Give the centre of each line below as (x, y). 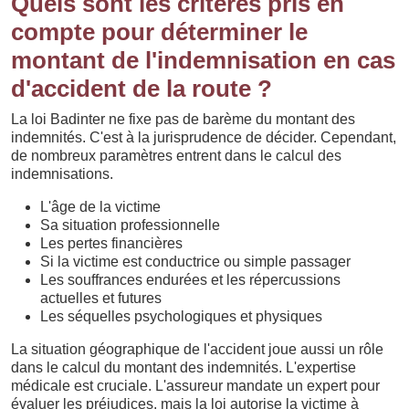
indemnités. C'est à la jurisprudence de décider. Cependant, (204, 137)
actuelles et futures (101, 298)
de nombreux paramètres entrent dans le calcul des (176, 155)
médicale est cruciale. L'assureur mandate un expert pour (195, 385)
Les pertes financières (111, 243)
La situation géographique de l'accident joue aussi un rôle (197, 349)
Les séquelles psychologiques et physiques (181, 316)
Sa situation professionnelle (130, 225)
